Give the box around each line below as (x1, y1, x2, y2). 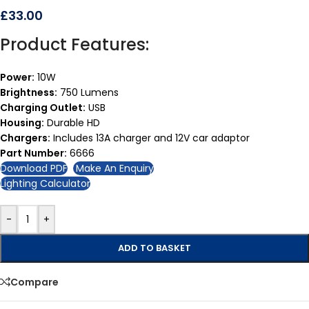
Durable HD (44, 116, 100, 130)
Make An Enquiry (73, 161, 154, 175)
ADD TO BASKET (118, 241, 191, 255)
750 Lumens (57, 86, 119, 99)
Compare (10, 275, 59, 289)
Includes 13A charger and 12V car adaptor (50, 131, 250, 145)
